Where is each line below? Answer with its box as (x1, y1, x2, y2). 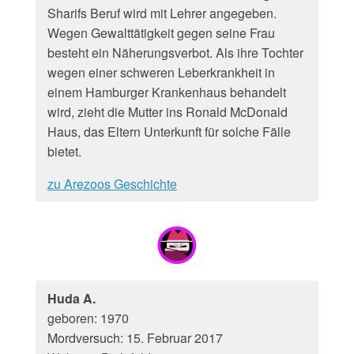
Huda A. (47, 289, 96, 307)
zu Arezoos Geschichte (47, 175, 177, 193)
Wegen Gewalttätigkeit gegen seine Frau (47, 24, 275, 42)
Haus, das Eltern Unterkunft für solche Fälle (47, 122, 291, 141)
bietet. (47, 142, 81, 160)
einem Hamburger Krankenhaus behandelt (47, 83, 286, 101)
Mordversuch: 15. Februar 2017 (47, 329, 223, 347)
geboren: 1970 (47, 309, 129, 327)
